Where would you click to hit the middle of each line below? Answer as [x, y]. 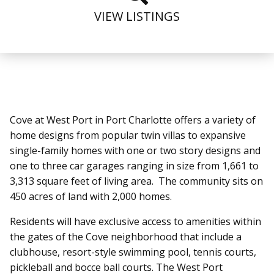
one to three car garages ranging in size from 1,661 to [134, 165]
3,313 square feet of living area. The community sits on [136, 181]
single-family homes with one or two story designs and [135, 150]
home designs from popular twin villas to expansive [128, 135]
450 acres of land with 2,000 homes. [91, 196]
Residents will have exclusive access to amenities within [135, 221]
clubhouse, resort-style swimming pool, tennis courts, [133, 252]
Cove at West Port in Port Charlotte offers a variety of [133, 120]
